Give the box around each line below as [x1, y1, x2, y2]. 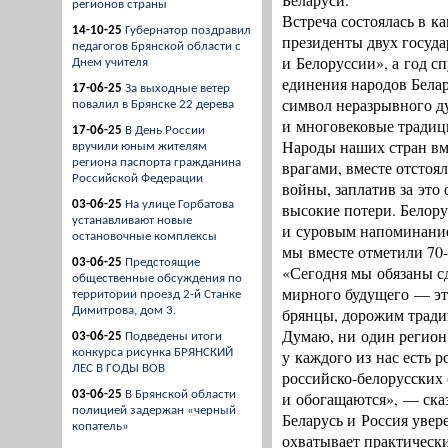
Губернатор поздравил [125, 24, 251, 37]
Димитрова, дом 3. [72, 304, 176, 317]
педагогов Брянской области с [72, 40, 241, 53]
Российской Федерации [72, 172, 203, 185]
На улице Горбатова [125, 198, 234, 211]
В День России [125, 124, 205, 137]
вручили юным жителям [72, 140, 207, 153]
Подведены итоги [125, 330, 222, 343]
